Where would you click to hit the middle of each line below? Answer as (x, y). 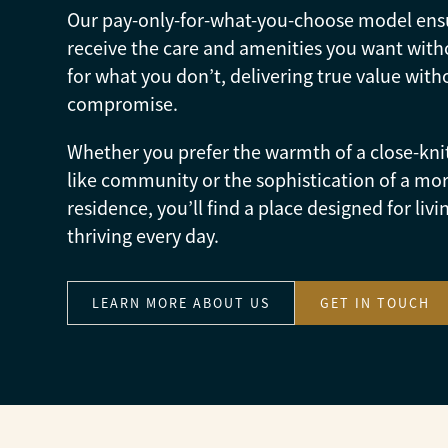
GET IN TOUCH (375, 303)
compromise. (123, 104)
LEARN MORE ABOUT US (181, 303)
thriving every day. (143, 236)
